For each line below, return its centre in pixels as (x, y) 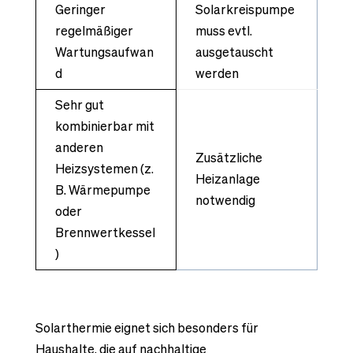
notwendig (225, 200)
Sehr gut (79, 104)
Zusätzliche (229, 157)
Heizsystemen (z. (104, 168)
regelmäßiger (94, 30)
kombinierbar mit (104, 126)
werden (217, 73)
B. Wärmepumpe (102, 190)
